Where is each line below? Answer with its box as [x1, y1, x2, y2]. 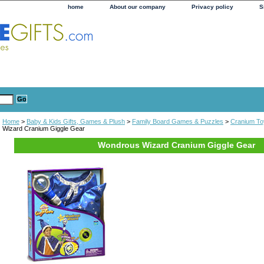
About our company [110, 4, 166, 10]
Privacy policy [192, 4, 233, 10]
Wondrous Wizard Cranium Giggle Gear [97, 140, 255, 150]
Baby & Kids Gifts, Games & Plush [27, 117, 125, 125]
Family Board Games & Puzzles [132, 117, 223, 125]
